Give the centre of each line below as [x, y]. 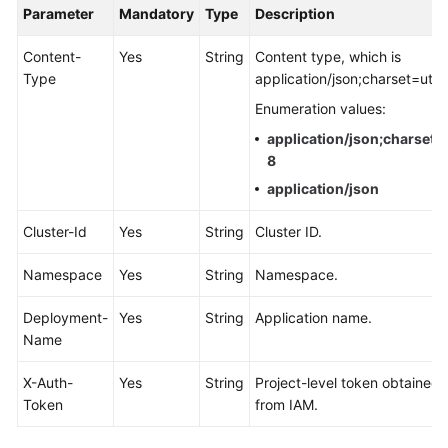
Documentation [85, 20]
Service [60, 333]
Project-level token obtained [347, 382]
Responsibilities [86, 287]
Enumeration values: [320, 108]
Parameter [58, 13]
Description [295, 13]
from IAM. [286, 404]
